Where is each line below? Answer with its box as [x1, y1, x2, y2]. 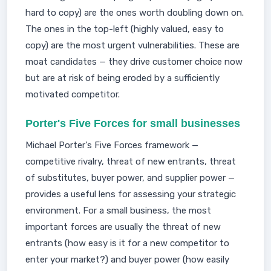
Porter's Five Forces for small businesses [25, 117, 240, 129]
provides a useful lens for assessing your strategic [25, 189, 236, 200]
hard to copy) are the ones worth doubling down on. [25, 7, 244, 18]
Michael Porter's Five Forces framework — [25, 140, 198, 151]
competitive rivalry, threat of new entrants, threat [25, 156, 236, 167]
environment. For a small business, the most [25, 205, 211, 216]
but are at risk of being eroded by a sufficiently [25, 73, 220, 83]
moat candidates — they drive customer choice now [25, 56, 243, 67]
